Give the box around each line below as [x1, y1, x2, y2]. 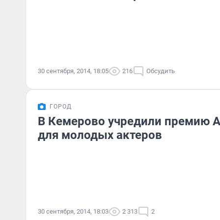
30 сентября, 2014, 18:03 [38, 208, 109, 215]
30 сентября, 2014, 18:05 [38, 67, 109, 75]
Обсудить [146, 67, 175, 75]
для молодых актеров [38, 128, 162, 142]
